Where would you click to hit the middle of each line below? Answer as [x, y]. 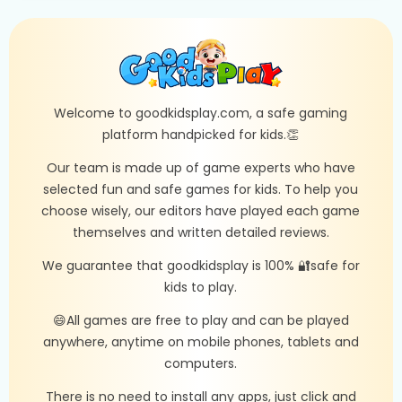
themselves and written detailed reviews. [201, 232]
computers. [201, 363]
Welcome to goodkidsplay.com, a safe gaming [201, 113]
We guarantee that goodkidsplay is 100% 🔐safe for [201, 265]
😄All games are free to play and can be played [201, 320]
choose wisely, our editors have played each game [201, 210]
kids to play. [201, 287]
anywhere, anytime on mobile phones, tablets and [201, 341]
